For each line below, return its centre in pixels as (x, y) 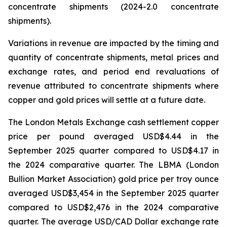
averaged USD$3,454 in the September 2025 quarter (113, 193)
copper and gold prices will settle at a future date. (107, 100)
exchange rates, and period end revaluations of (113, 71)
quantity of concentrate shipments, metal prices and (113, 57)
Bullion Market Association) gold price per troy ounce (113, 179)
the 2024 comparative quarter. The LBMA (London (113, 165)
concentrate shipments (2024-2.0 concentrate (113, 7)
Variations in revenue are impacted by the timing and (113, 43)
